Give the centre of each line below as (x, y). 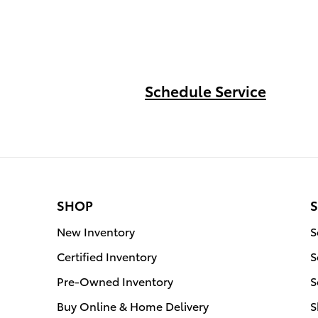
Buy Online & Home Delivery (133, 306)
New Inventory (96, 231)
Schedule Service (205, 91)
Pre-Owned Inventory (115, 281)
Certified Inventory (107, 256)
